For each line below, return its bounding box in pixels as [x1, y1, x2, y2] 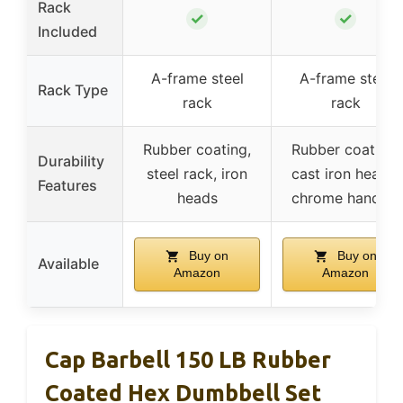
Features [38, 176, 97, 195]
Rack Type [38, 81, 108, 100]
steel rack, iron [147, 165, 247, 184]
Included [38, 22, 97, 41]
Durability [38, 152, 104, 171]
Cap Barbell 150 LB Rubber [45, 347, 331, 373]
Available [38, 255, 99, 273]
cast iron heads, [291, 165, 399, 184]
